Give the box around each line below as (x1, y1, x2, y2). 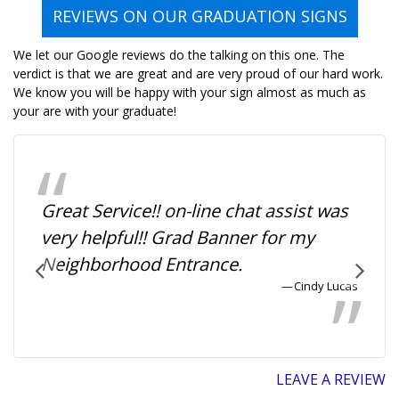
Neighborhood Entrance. (41, 252, 242, 276)
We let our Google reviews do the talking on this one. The (13, 46, 345, 63)
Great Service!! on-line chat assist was (41, 199, 348, 223)
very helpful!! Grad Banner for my (41, 225, 314, 249)
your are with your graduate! (13, 102, 176, 119)
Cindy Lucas (294, 278, 358, 294)
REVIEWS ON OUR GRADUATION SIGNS (52, 5, 347, 27)
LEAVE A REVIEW (276, 370, 386, 389)
